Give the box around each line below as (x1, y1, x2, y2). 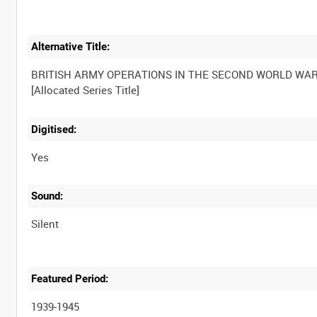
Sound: (31, 190, 64, 203)
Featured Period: (31, 272, 109, 285)
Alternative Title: (31, 40, 110, 54)
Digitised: (31, 122, 77, 136)
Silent (31, 217, 59, 231)
